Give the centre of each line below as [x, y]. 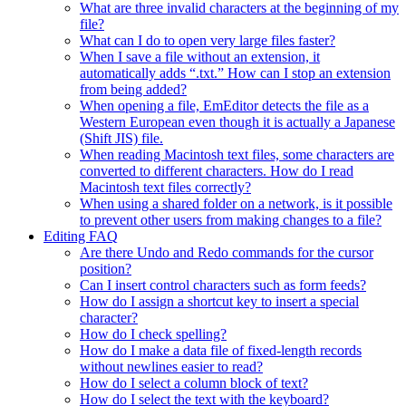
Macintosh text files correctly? [165, 188]
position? [106, 269]
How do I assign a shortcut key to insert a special [219, 302]
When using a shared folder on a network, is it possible [236, 204]
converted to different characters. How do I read [217, 171]
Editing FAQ [81, 237]
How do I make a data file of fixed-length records [221, 351]
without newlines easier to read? [171, 367]
